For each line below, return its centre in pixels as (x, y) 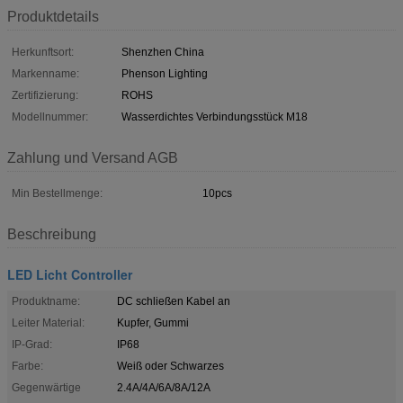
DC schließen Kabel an (174, 301)
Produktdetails (53, 16)
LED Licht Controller (70, 274)
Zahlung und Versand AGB (93, 157)
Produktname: (46, 301)
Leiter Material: (48, 322)
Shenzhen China (163, 52)
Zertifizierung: (45, 95)
